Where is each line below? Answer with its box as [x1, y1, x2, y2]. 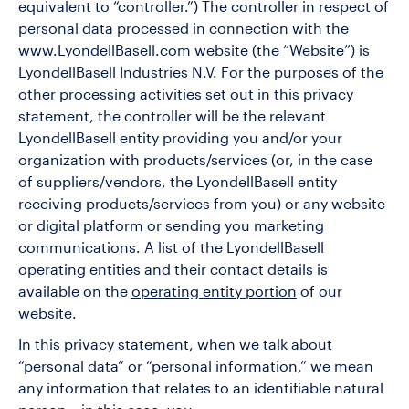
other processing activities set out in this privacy [18, 88, 353, 103]
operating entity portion [131, 285, 297, 300]
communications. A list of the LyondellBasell [18, 241, 324, 257]
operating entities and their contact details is [18, 263, 328, 278]
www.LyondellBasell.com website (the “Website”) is [18, 44, 370, 59]
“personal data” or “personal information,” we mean [18, 360, 373, 375]
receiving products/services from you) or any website [18, 197, 385, 213]
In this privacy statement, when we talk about [18, 338, 332, 353]
